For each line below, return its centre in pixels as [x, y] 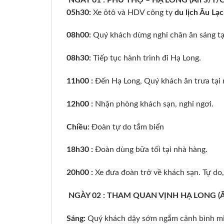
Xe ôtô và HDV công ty [133, 12]
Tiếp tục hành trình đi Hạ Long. [147, 58]
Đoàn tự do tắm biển [128, 127]
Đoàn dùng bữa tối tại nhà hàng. [150, 150]
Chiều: [79, 127]
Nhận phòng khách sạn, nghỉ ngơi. [153, 104]
